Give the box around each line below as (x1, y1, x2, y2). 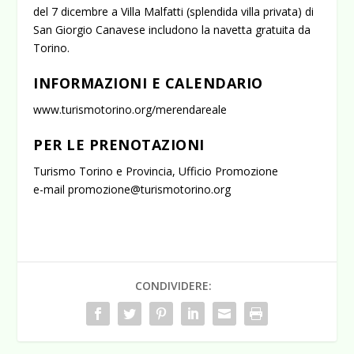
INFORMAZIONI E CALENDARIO (33, 73, 263, 92)
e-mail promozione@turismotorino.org (33, 182, 232, 198)
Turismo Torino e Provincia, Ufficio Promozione (33, 164, 279, 179)
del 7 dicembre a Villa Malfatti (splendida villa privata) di (33, 3, 314, 19)
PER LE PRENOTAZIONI (33, 135, 205, 155)
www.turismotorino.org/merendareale (33, 101, 228, 117)
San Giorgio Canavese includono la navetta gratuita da (33, 21, 311, 37)
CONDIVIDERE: (134, 278, 212, 294)
